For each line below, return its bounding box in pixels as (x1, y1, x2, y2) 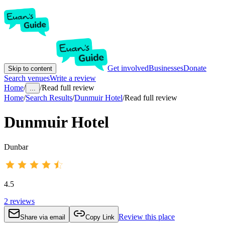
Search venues (4, 74, 50, 82)
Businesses (149, 64, 183, 72)
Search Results (26, 93, 72, 102)
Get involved (107, 64, 149, 72)
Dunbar (4, 142, 28, 151)
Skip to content (8, 65, 52, 72)
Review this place (119, 212, 175, 221)
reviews (10, 196, 35, 205)
